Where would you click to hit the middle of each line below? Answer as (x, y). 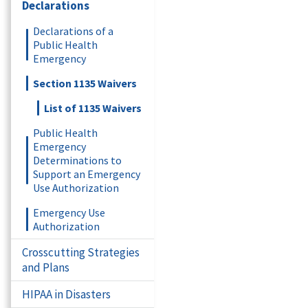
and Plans (46, 267)
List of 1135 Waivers (93, 108)
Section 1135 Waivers (85, 83)
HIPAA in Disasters (66, 294)
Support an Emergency (87, 174)
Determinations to (77, 160)
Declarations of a (73, 31)
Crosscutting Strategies (81, 252)
